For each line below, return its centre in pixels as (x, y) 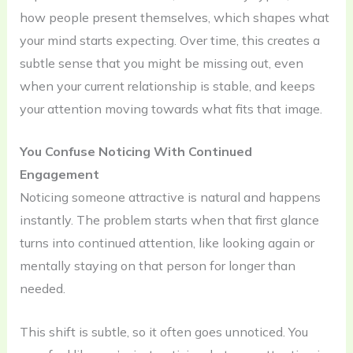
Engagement (59, 175)
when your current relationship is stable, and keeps (167, 85)
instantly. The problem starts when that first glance (169, 220)
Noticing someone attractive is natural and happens (170, 197)
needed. (42, 289)
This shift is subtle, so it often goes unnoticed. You (163, 331)
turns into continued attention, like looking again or (167, 243)
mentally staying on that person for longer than (157, 266)
